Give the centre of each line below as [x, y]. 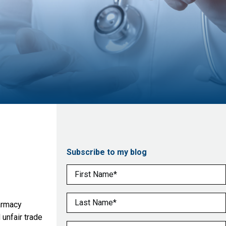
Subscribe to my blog [107, 152]
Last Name [87, 199]
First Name [87, 170]
